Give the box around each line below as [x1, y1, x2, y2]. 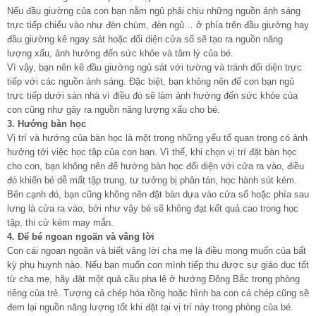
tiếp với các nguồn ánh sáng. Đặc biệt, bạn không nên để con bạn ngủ [7, 75, 294, 87]
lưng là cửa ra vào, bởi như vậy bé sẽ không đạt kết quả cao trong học [7, 202, 298, 214]
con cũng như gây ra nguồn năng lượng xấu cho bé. [7, 104, 220, 115]
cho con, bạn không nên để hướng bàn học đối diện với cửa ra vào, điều [7, 160, 304, 171]
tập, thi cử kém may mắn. [7, 217, 114, 228]
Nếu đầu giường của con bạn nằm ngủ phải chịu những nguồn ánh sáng [7, 5, 300, 16]
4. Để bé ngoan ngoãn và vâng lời [7, 231, 154, 242]
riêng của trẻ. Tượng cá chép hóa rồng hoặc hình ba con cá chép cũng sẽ [7, 287, 309, 298]
